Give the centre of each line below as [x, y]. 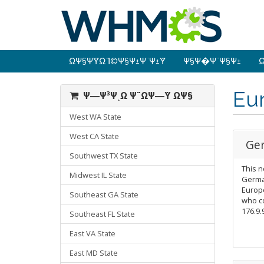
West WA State [95, 117]
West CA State [94, 136]
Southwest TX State [104, 156]
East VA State [93, 233]
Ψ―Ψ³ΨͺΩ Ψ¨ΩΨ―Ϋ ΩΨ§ [136, 96]
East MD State [94, 253]
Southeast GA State [104, 194]
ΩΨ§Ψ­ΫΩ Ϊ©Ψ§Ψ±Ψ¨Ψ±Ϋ [117, 61]
